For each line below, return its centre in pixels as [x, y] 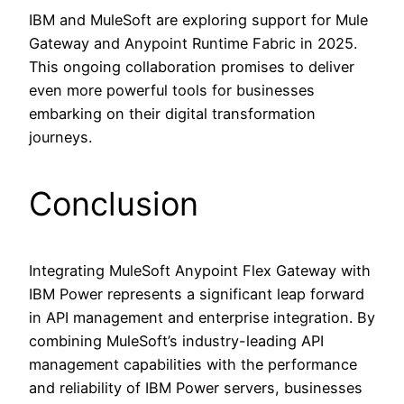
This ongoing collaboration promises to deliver [192, 66]
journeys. [60, 137]
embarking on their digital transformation [172, 113]
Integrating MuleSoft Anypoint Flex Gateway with [200, 270]
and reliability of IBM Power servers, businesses [196, 387]
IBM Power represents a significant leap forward [197, 294]
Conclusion [114, 203]
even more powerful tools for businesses [172, 90]
